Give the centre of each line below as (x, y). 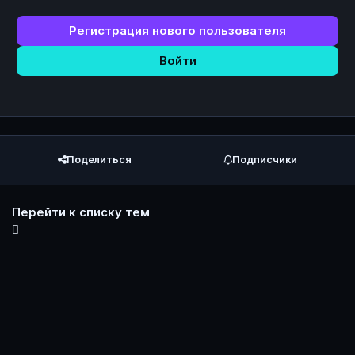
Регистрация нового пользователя (177, 31)
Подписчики (265, 160)
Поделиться (99, 160)
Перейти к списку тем (81, 212)
